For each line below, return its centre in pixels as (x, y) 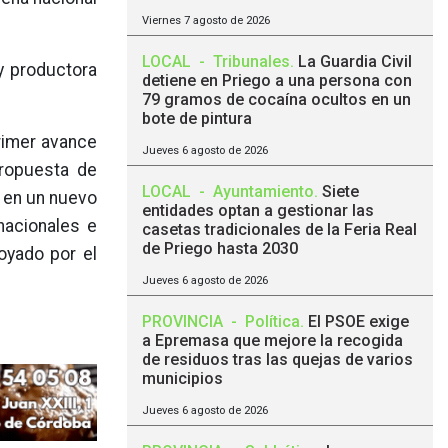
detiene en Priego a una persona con (277, 80)
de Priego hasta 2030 (220, 248)
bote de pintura (197, 118)
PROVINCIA (184, 321)
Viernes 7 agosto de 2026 (206, 20)
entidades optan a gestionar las (258, 210)
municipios (182, 378)
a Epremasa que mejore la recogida (272, 340)
